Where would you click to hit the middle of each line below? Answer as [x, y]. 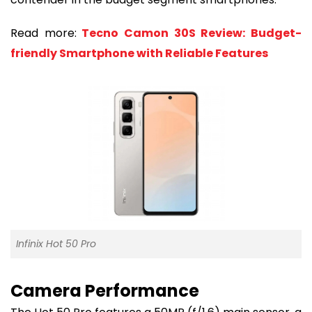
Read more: [44, 33]
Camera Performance [105, 291]
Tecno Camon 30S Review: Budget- [189, 33]
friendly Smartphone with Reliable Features [139, 54]
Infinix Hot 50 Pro [56, 244]
